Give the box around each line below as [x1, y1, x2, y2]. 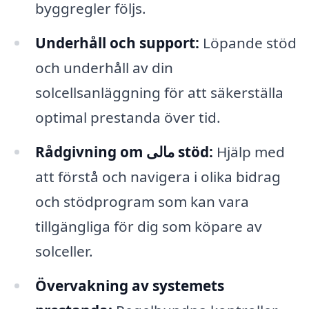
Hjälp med [212, 141, 285, 161]
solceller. [34, 241, 93, 261]
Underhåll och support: [34, 33, 199, 53]
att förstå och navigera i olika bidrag [34, 166, 281, 186]
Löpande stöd [199, 33, 297, 53]
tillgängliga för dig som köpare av [34, 216, 262, 236]
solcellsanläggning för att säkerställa [34, 83, 283, 103]
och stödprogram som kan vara [34, 191, 249, 211]
